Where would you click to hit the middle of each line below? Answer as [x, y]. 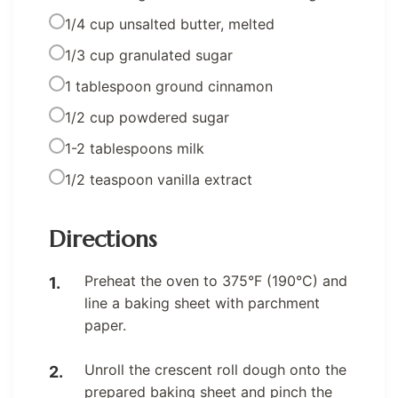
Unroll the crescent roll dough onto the [215, 369]
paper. [105, 325]
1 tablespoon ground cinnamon [169, 86]
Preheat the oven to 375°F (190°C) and [216, 280]
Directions [103, 238]
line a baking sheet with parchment [202, 302]
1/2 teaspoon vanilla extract [159, 179]
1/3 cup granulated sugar [149, 55]
